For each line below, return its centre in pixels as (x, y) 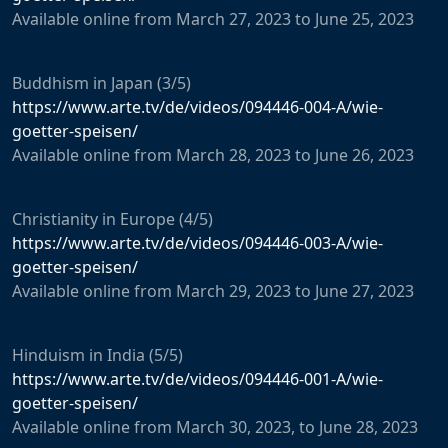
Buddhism (50, 82)
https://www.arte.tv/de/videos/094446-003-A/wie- (197, 242)
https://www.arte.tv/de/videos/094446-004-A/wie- (197, 106)
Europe (147, 218)
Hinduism (48, 354)
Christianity (55, 218)
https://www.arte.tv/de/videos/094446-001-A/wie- (197, 378)
